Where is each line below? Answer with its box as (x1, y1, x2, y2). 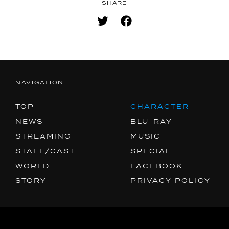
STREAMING (15, 132, 72, 141)
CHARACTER (130, 102, 190, 111)
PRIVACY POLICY (130, 176, 211, 186)
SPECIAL (130, 147, 172, 156)
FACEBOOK (130, 162, 184, 171)
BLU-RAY (130, 117, 173, 126)
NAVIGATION (15, 79, 64, 86)
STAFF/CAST (15, 147, 76, 156)
